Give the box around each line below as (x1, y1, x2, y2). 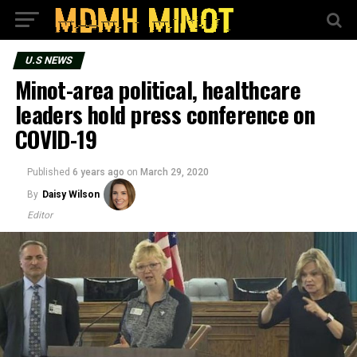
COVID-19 (14, 122, 97, 155)
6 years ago (72, 167, 124, 178)
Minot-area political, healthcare (14, 73, 301, 106)
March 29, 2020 (139, 167, 209, 178)
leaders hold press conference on (14, 97, 316, 131)
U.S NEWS (23, 54, 74, 66)
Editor (26, 210, 53, 221)
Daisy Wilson (41, 189, 100, 200)
